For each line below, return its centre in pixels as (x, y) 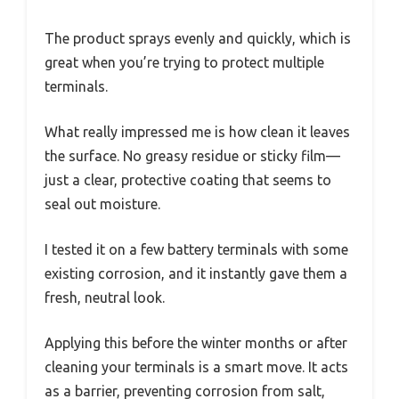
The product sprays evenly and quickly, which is (198, 38)
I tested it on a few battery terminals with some (196, 249)
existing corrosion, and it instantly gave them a (196, 273)
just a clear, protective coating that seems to (188, 179)
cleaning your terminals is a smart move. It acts (196, 366)
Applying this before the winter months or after (196, 342)
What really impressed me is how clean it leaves (197, 131)
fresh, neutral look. (105, 297)
